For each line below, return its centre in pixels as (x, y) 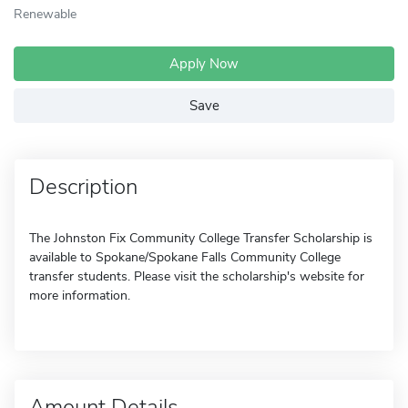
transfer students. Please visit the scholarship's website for (197, 276)
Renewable (45, 14)
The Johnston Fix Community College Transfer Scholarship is (201, 238)
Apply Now (204, 64)
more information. (80, 296)
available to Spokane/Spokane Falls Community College (185, 257)
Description (83, 187)
